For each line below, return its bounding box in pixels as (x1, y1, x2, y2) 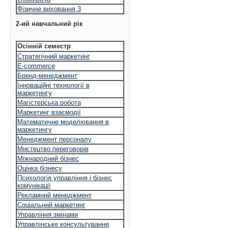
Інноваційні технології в (17, 81, 90, 89)
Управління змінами (17, 211, 78, 218)
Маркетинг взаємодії (17, 108, 81, 116)
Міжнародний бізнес (17, 155, 79, 162)
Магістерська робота (17, 99, 81, 106)
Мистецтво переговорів (17, 145, 89, 153)
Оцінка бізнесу (17, 164, 62, 172)
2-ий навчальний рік (16, 20, 83, 27)
